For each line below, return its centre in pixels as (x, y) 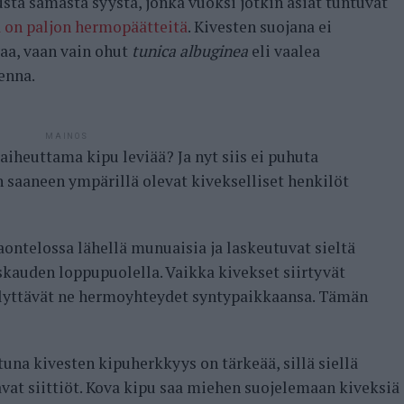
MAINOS (67, 137)
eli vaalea (284, 51)
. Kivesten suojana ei (260, 27)
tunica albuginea (190, 51)
